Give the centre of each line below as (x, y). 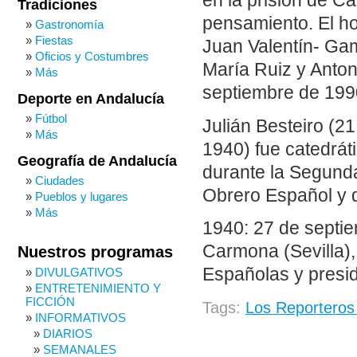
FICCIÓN (50, 302)
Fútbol (51, 118)
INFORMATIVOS (80, 318)
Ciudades (60, 180)
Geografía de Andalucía (97, 161)
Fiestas (54, 40)
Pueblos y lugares (82, 196)
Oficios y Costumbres (92, 56)
